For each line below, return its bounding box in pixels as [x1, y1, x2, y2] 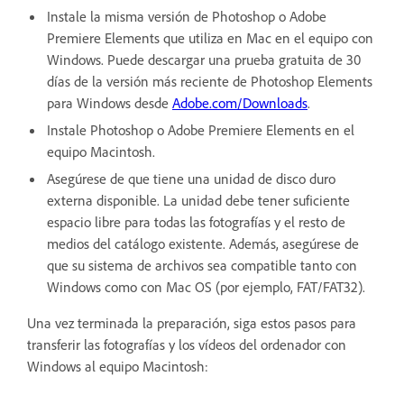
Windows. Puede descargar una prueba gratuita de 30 [47, 50, 361, 69]
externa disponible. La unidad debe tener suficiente [47, 190, 350, 209]
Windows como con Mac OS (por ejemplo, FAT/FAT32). [47, 277, 365, 296]
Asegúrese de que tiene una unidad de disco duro [47, 169, 335, 188]
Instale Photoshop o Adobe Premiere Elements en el [47, 120, 354, 139]
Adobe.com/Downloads [172, 93, 308, 112]
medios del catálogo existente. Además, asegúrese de [47, 234, 359, 252]
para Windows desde [47, 93, 172, 112]
